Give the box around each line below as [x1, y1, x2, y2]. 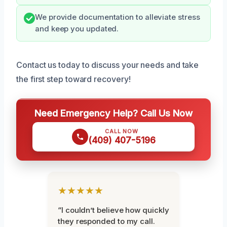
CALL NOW [105, 127, 138, 135]
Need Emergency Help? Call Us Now [34, 107, 193, 119]
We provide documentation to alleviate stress [35, 12, 200, 22]
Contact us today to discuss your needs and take [16, 59, 199, 70]
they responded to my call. [58, 216, 155, 226]
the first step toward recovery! [16, 73, 131, 84]
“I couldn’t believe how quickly [58, 205, 169, 215]
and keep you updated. [35, 24, 119, 33]
